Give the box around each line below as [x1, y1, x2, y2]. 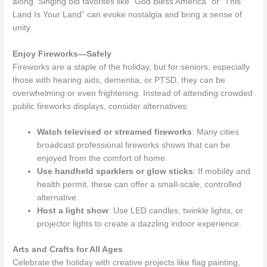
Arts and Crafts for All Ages [13, 244, 123, 254]
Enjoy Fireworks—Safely [13, 49, 112, 58]
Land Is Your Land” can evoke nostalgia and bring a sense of [13, 10, 243, 19]
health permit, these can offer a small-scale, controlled [37, 180, 242, 190]
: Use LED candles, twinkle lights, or [108, 206, 244, 216]
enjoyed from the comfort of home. [37, 154, 168, 163]
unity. [13, 23, 33, 32]
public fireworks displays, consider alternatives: [13, 101, 190, 111]
